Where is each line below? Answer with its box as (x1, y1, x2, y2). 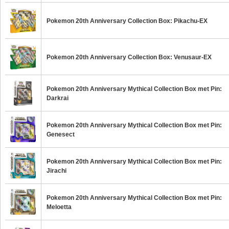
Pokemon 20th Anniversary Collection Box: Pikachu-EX (47, 17, 208, 25)
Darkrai (47, 95, 68, 102)
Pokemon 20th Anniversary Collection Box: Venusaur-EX (47, 54, 212, 61)
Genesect (47, 131, 75, 138)
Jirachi (47, 167, 66, 174)
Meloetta (47, 203, 72, 211)
